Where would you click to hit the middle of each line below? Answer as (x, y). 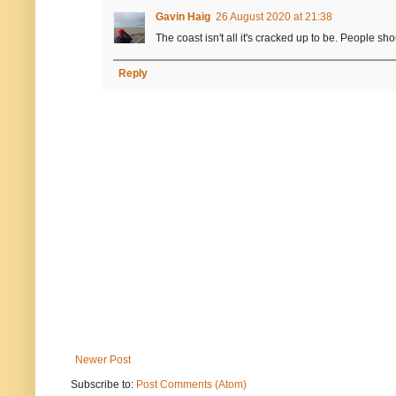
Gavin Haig (183, 17)
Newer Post (103, 360)
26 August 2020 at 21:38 (274, 17)
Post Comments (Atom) (191, 385)
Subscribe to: (103, 385)
